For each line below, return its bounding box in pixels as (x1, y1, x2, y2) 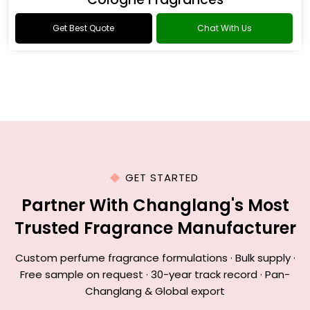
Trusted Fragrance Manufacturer (14, 217, 296, 239)
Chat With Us (197, 22, 252, 34)
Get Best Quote (53, 22, 115, 34)
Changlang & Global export (85, 284, 225, 298)
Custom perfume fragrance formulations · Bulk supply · (15, 250, 295, 265)
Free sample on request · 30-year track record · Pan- (20, 267, 290, 282)
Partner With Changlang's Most (21, 194, 289, 217)
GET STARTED (125, 170, 199, 185)
